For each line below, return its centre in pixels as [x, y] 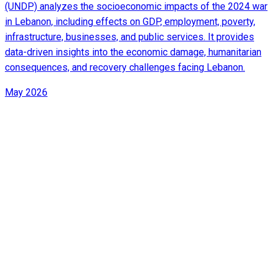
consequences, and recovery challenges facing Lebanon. [125, 67]
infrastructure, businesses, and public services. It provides [129, 37]
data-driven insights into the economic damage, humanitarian [133, 52]
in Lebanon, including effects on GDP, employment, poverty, [130, 21]
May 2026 [26, 92]
